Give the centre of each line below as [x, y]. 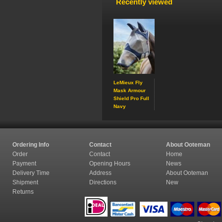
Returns [23, 192]
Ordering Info [31, 145]
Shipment [26, 182]
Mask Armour [130, 90]
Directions [104, 182]
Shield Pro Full [131, 98]
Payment [25, 164]
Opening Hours [111, 164]
